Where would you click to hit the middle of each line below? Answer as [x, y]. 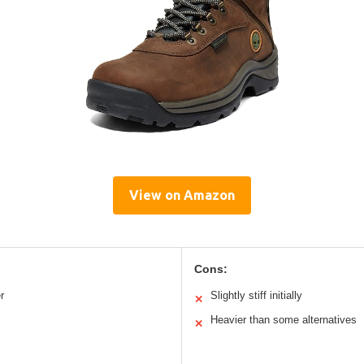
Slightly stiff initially [256, 295]
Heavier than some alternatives [284, 319]
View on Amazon [182, 195]
